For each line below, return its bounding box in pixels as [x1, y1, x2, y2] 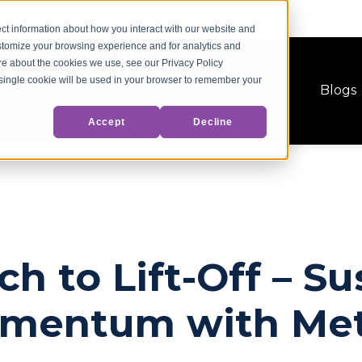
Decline [193, 116, 233, 128]
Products [224, 82, 284, 98]
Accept [87, 116, 125, 128]
